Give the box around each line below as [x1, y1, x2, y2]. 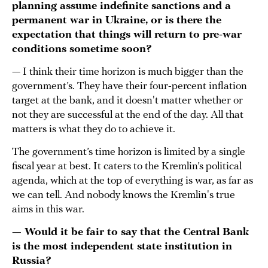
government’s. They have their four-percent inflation [12, 81, 247, 93]
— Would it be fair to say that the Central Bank [12, 227, 249, 239]
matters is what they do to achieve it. [12, 124, 178, 136]
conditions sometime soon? [12, 44, 152, 56]
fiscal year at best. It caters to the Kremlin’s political [12, 161, 242, 173]
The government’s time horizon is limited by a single [12, 147, 245, 159]
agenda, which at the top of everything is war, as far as [12, 175, 253, 187]
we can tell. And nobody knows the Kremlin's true [12, 190, 235, 202]
